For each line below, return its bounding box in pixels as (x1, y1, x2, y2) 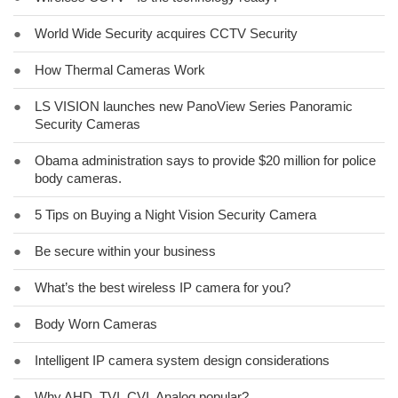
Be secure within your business (35, 243, 216, 259)
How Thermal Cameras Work (35, 62, 205, 77)
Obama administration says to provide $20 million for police (35, 153, 376, 168)
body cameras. (35, 171, 122, 186)
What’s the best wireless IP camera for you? (35, 280, 291, 295)
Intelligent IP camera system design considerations (35, 353, 330, 368)
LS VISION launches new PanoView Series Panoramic (35, 99, 353, 114)
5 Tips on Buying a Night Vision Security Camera (35, 207, 316, 222)
